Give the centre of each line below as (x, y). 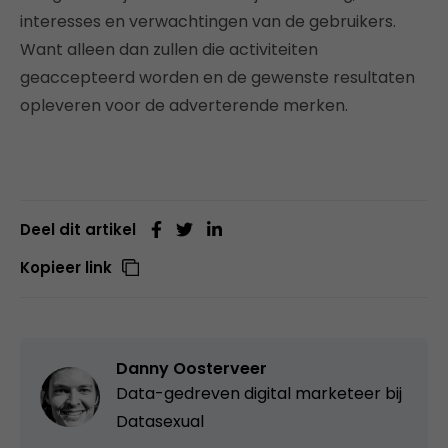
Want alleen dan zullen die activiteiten (169, 50)
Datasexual (160, 422)
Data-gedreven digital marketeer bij (259, 394)
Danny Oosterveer (191, 369)
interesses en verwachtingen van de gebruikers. (208, 22)
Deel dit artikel (78, 230)
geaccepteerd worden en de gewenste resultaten (217, 78)
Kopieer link (66, 268)
